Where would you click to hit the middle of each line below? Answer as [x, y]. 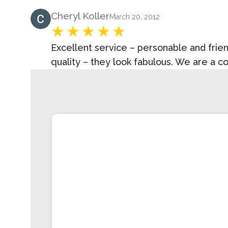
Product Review [65, 15]
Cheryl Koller [80, 16]
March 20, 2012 [135, 17]
